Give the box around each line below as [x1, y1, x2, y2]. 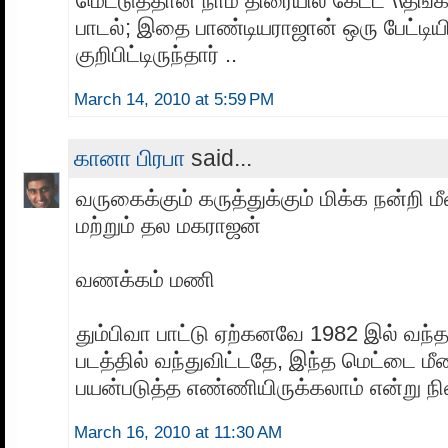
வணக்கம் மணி [76, 267, 215, 293]
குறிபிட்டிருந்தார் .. [76, 42, 237, 68]
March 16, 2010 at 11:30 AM [74, 423, 282, 443]
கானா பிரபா [74, 145, 185, 172]
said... [185, 145, 252, 172]
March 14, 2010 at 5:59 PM [74, 90, 274, 110]
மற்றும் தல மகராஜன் [76, 213, 261, 239]
